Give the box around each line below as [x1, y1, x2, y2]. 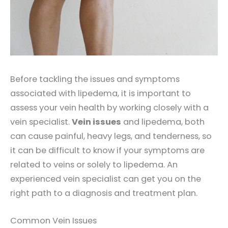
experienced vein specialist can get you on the [10, 173, 201, 185]
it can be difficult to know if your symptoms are [10, 145, 205, 157]
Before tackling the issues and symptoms [10, 73, 180, 85]
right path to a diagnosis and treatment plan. [10, 187, 197, 199]
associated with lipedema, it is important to [10, 88, 191, 100]
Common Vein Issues [10, 215, 97, 227]
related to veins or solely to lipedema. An [10, 159, 178, 171]
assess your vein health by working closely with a [10, 102, 209, 114]
